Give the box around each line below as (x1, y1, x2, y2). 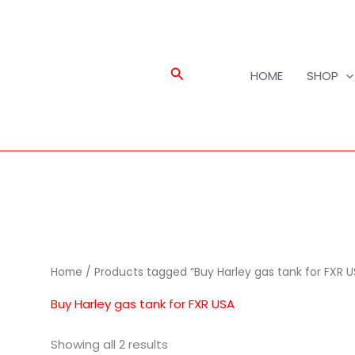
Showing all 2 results (51, 335, 169, 353)
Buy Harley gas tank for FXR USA (51, 295, 235, 312)
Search (169, 64, 219, 84)
